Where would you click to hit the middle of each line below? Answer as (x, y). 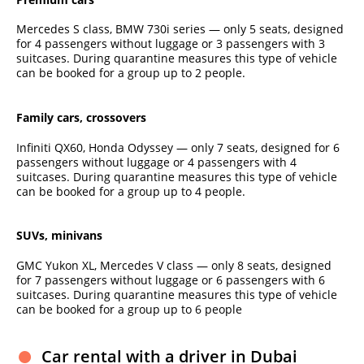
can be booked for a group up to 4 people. (131, 191)
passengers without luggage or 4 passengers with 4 (156, 162)
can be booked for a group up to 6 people (129, 309)
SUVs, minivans (59, 236)
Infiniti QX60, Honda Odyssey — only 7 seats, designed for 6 (178, 147)
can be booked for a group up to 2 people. (131, 73)
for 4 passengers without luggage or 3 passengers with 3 (171, 44)
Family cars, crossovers (81, 118)
